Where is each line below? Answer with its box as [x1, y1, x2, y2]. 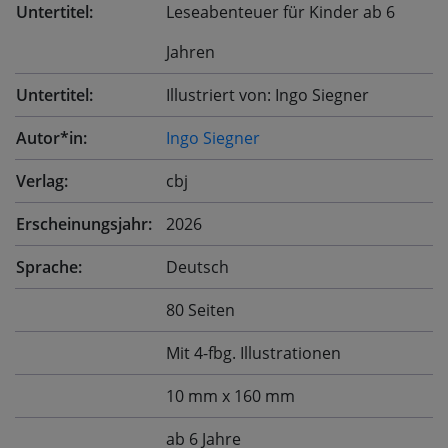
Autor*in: [16, 127, 87, 150]
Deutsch [166, 256, 229, 279]
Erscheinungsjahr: [16, 213, 152, 236]
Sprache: [16, 256, 82, 279]
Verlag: [16, 170, 68, 193]
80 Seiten [166, 299, 235, 322]
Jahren [166, 41, 215, 64]
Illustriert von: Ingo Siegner [166, 84, 369, 107]
